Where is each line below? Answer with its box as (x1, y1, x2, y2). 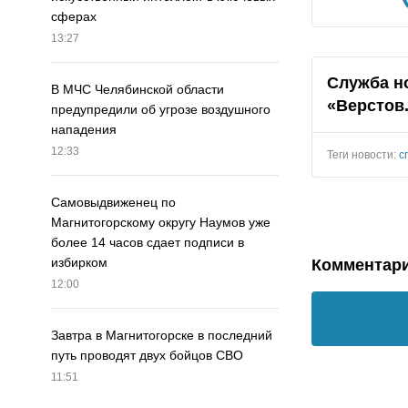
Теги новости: (327, 148, 399, 161)
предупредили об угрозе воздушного (51, 102, 270, 117)
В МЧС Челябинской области (51, 82, 224, 97)
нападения (51, 122, 117, 138)
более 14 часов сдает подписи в (51, 235, 244, 250)
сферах (51, 9, 97, 25)
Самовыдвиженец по (51, 195, 176, 210)
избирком (51, 255, 107, 270)
